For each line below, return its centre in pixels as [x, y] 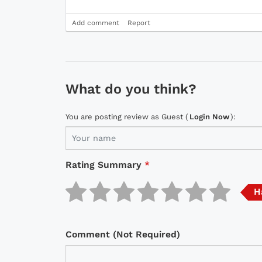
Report [139, 23]
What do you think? [131, 89]
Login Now [209, 117]
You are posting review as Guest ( [127, 117]
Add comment [96, 23]
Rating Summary [104, 165]
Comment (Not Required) [123, 235]
